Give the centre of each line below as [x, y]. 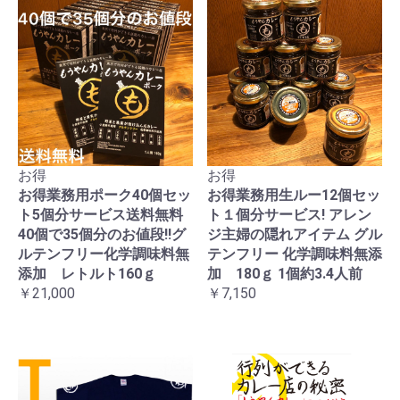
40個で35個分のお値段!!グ [102, 234]
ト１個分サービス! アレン [289, 214]
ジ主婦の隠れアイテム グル [295, 234]
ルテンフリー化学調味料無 [104, 254]
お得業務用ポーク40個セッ [104, 195]
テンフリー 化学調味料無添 [295, 254]
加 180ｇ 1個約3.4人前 [285, 273]
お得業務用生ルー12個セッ [294, 195]
